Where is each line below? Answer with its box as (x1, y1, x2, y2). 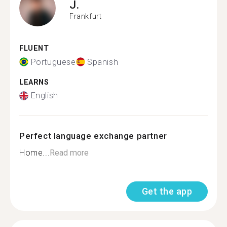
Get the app (141, 186, 192, 197)
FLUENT (19, 44, 49, 53)
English (30, 91, 58, 100)
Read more (50, 148, 89, 158)
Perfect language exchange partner (19, 131, 167, 141)
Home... (19, 148, 50, 158)
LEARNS (19, 78, 49, 87)
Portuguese (30, 57, 76, 67)
